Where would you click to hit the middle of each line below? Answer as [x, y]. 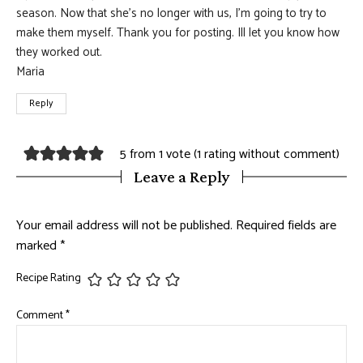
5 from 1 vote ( [158, 155]
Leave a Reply [181, 176]
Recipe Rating [49, 279]
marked [38, 246]
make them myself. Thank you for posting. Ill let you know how [178, 32]
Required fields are [286, 225]
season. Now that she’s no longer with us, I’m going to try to [171, 13]
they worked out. [59, 52]
